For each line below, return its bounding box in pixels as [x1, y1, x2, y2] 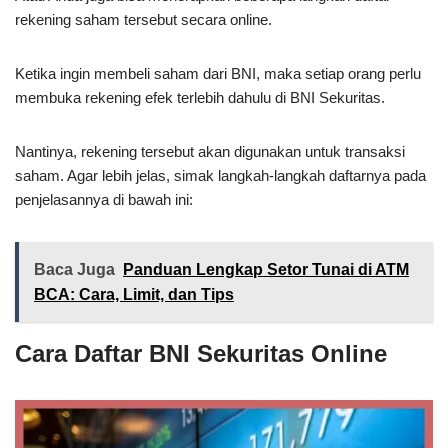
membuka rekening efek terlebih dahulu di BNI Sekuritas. [15, 89, 385, 106]
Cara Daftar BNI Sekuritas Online [15, 340, 387, 367]
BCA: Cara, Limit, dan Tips [34, 286, 234, 303]
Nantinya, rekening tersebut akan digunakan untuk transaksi [15, 143, 405, 160]
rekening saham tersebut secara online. [15, 11, 272, 28]
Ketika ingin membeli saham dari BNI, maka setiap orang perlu [15, 65, 421, 82]
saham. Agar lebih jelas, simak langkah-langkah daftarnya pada [15, 167, 426, 184]
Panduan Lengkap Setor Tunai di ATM [123, 261, 409, 278]
